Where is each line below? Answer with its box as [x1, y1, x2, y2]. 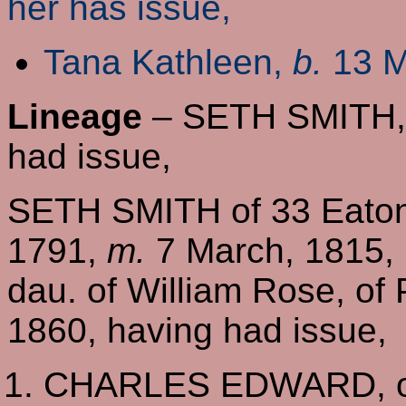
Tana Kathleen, [43, 42, 293, 82]
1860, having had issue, [7, 310, 387, 350]
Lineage [7, 96, 142, 136]
